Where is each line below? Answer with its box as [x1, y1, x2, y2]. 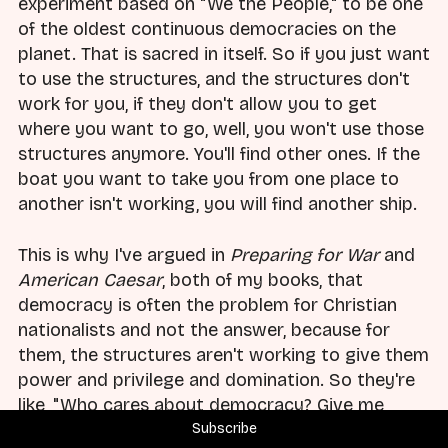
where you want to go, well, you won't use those [18, 118, 424, 141]
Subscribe [191, 420, 257, 437]
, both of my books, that [162, 268, 363, 291]
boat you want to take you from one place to [18, 168, 399, 191]
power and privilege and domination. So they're [18, 368, 415, 391]
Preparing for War [230, 243, 379, 266]
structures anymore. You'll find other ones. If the [18, 143, 420, 166]
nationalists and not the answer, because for [18, 318, 390, 341]
